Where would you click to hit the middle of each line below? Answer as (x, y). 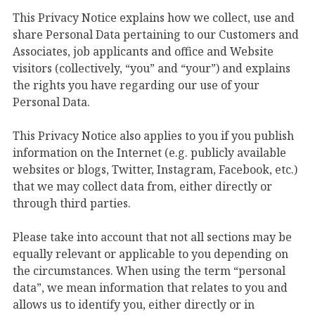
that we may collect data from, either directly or (142, 186)
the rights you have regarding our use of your (136, 85)
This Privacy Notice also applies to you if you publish (153, 135)
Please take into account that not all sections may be (152, 237)
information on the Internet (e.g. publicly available (149, 152)
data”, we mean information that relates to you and (150, 287)
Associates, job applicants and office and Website (143, 51)
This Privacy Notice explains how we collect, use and (154, 17)
